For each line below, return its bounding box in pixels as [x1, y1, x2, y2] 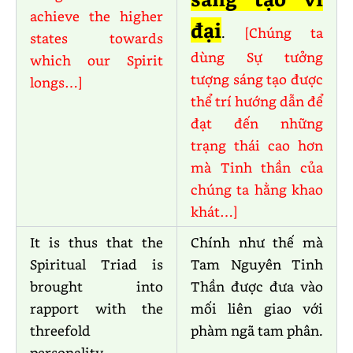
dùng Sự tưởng [191, 48, 323, 66]
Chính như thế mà [191, 233, 323, 251]
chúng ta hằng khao [191, 180, 323, 199]
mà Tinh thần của [191, 158, 323, 176]
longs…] [30, 73, 82, 91]
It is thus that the [30, 233, 163, 251]
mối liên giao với [191, 299, 323, 318]
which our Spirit [30, 51, 163, 69]
